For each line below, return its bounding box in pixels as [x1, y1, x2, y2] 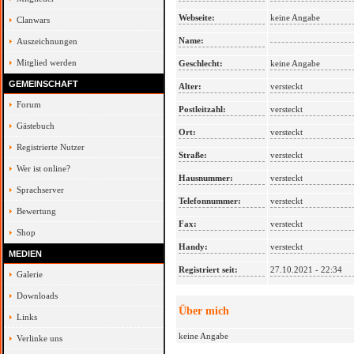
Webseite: [179, 13, 215, 22]
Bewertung [17, 206, 56, 216]
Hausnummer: [179, 173, 233, 183]
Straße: [179, 150, 207, 160]
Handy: [179, 242, 208, 251]
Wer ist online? [17, 164, 70, 173]
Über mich [179, 305, 229, 317]
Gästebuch [17, 121, 55, 130]
